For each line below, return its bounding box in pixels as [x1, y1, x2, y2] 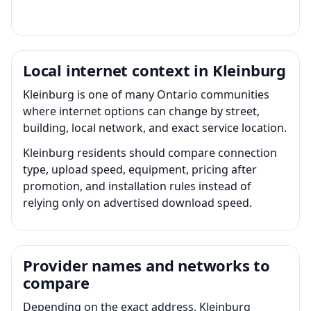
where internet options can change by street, [23, 103, 260, 119]
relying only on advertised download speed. [23, 194, 252, 210]
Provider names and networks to [23, 254, 270, 276]
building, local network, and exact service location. [23, 119, 287, 135]
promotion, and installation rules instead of [23, 178, 251, 194]
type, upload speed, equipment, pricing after [23, 161, 257, 177]
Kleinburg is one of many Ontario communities [23, 86, 269, 102]
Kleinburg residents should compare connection [23, 144, 277, 160]
